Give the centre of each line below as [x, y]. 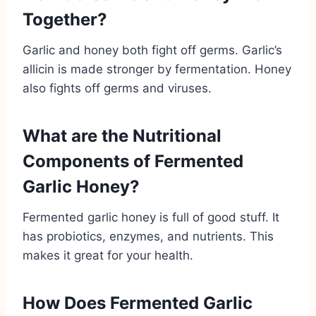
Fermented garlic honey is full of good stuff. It [151, 217]
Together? [65, 19]
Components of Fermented [133, 161]
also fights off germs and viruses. [117, 88]
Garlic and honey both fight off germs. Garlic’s [152, 50]
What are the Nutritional [122, 135]
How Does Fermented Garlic [138, 303]
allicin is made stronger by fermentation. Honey [157, 69]
